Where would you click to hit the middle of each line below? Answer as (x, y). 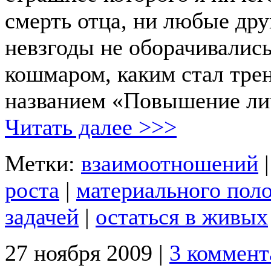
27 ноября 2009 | (87, 253)
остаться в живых (182, 216)
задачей (42, 216)
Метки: (43, 163)
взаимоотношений (170, 163)
